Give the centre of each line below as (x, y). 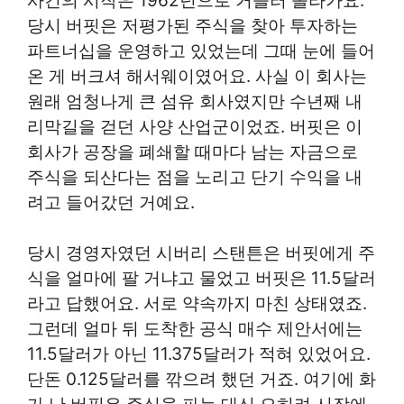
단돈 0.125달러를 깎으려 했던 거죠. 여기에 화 (202, 380)
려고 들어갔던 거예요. (111, 202)
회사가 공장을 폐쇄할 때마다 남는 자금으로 (193, 151)
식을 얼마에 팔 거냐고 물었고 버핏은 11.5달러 (202, 279)
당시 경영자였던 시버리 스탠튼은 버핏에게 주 (201, 253)
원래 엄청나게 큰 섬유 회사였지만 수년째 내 (195, 101)
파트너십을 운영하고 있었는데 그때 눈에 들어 (201, 50)
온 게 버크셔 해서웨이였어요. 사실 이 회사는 (197, 76)
